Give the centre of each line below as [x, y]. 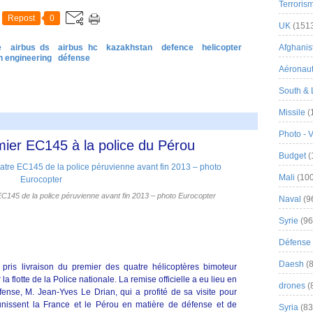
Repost [21, 18]
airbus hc [78, 48]
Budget [292, 156]
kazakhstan [130, 48]
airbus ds [30, 48]
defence [177, 48]
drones [292, 286]
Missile [292, 112]
